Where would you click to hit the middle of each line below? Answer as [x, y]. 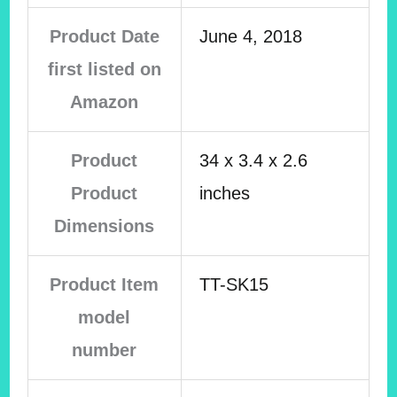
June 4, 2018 [250, 37]
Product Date [104, 37]
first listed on [104, 70]
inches [224, 194]
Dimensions [105, 226]
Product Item [105, 285]
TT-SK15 [234, 285]
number [105, 350]
